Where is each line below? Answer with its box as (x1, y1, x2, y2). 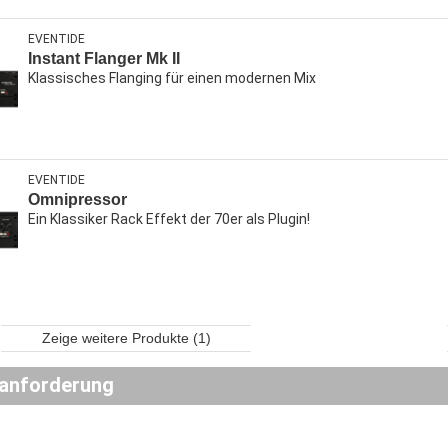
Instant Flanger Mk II (28, 50, 180, 68)
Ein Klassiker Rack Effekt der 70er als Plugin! (28, 211, 310, 228)
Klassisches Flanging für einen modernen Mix (28, 70, 316, 87)
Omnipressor (28, 191, 127, 209)
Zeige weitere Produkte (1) (41, 330, 211, 347)
